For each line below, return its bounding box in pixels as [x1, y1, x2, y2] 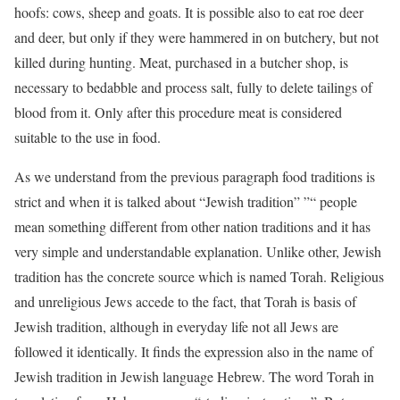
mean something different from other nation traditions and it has [14, 217, 371, 236]
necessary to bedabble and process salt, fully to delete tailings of [14, 78, 372, 96]
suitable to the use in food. [14, 128, 161, 146]
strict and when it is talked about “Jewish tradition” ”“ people [14, 192, 357, 211]
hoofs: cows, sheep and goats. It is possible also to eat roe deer [14, 3, 363, 21]
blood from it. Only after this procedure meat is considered [14, 103, 342, 121]
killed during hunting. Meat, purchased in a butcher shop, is [14, 53, 348, 71]
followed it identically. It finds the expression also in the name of [14, 342, 373, 361]
